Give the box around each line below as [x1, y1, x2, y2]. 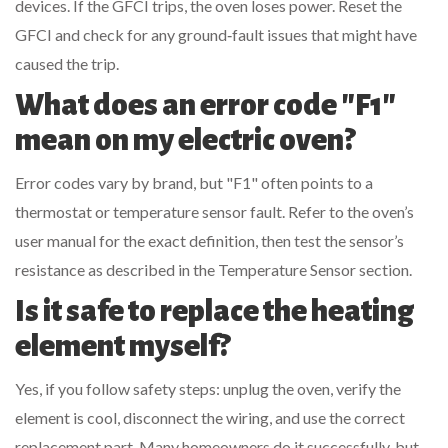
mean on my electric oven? [15, 124, 355, 157]
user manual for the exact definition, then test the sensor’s [15, 231, 404, 251]
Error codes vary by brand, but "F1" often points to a [15, 173, 373, 193]
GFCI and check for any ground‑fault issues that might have [15, 25, 417, 45]
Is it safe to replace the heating [15, 295, 414, 328]
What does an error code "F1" [15, 89, 396, 122]
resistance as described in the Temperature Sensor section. [15, 260, 412, 280]
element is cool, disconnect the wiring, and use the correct [15, 408, 405, 428]
